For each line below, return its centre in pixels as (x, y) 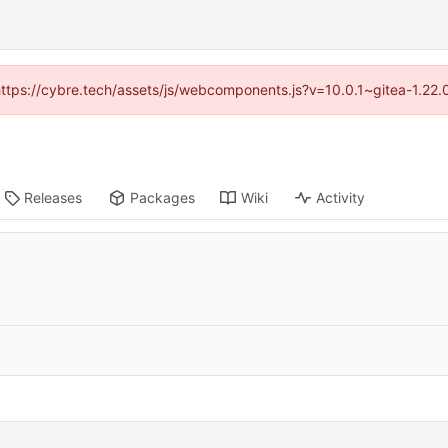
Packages (163, 198)
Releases (53, 198)
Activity (341, 198)
